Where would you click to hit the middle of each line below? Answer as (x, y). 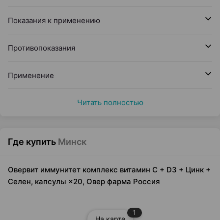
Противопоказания (42, 48)
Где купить (32, 142)
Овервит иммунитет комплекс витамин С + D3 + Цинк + (109, 170)
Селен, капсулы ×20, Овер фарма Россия (84, 181)
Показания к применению (54, 20)
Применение (31, 75)
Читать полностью (110, 102)
